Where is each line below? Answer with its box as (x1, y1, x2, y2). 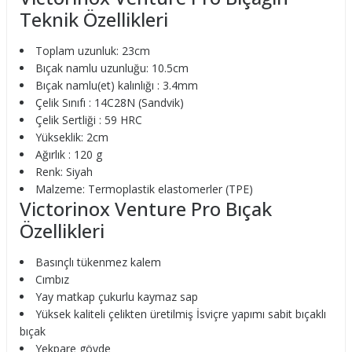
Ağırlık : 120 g (35, 147, 102, 162)
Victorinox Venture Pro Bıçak (20, 196, 272, 222)
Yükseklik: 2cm (35, 130, 108, 145)
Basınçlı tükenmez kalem (35, 255, 161, 269)
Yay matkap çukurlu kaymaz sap (35, 289, 198, 304)
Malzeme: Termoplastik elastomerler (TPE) (35, 181, 253, 196)
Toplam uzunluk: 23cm (35, 43, 150, 58)
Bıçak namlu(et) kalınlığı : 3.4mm (35, 78, 198, 93)
